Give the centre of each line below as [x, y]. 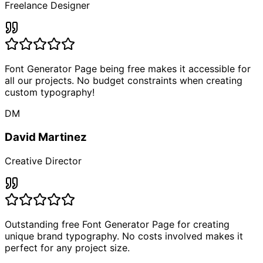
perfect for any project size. [67, 247]
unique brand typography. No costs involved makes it [124, 236]
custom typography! [50, 92]
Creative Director [43, 161]
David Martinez [46, 137]
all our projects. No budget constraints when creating [124, 81]
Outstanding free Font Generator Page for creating [117, 224]
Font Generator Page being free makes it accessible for [128, 69]
